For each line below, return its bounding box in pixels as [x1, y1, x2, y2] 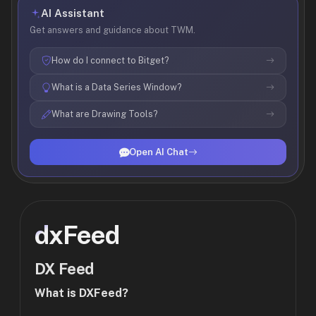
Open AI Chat [128, 147, 188, 157]
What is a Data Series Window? [51, 82, 181, 92]
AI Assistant [41, 7, 104, 19]
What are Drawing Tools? [51, 109, 157, 119]
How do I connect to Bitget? [51, 55, 169, 66]
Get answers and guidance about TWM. [30, 25, 195, 35]
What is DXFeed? [35, 286, 128, 300]
